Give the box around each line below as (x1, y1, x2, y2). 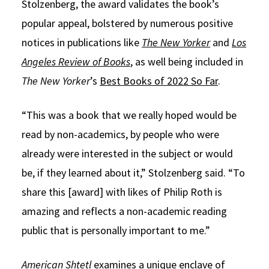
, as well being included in (130, 54, 243, 68)
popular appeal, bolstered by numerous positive (22, 16, 233, 30)
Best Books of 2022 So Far (100, 73, 218, 88)
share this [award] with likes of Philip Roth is (22, 184, 222, 199)
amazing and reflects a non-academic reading (22, 204, 227, 218)
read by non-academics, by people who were (22, 127, 219, 141)
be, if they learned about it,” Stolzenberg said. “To (22, 165, 245, 180)
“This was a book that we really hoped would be (22, 107, 237, 122)
